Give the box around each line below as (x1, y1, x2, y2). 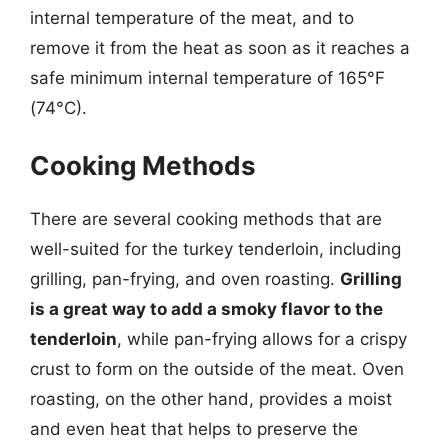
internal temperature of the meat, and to (30, 7, 354, 28)
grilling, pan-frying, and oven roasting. (30, 269, 340, 289)
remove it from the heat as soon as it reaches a (30, 37, 410, 58)
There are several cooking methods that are (30, 209, 382, 229)
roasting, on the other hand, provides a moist (30, 389, 392, 409)
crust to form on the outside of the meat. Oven (30, 359, 404, 379)
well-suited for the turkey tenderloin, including (30, 239, 401, 259)
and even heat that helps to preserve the (30, 419, 358, 439)
